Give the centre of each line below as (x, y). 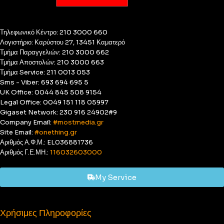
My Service (115, 177)
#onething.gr (56, 132)
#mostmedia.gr (78, 122)
